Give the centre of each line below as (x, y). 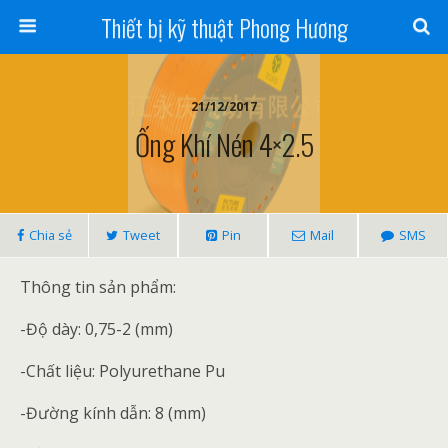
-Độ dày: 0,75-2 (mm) (96, 329)
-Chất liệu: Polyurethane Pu (122, 371)
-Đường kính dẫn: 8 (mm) (113, 413)
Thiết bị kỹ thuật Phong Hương (224, 27)
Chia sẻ (50, 235)
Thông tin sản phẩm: (98, 287)
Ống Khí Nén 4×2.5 (224, 144)
